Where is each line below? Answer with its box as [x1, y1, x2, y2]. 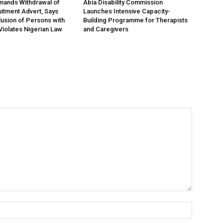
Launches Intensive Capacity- [83, 7, 171, 15]
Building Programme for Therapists [83, 16, 188, 24]
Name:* [192, 202, 217, 211]
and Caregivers [83, 25, 129, 33]
